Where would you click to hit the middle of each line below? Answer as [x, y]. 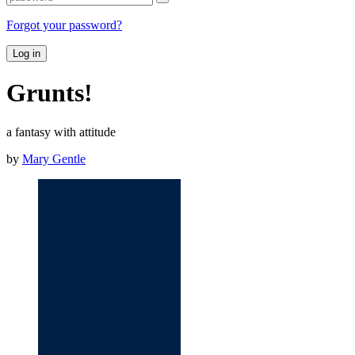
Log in [27, 53]
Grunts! [50, 93]
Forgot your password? [64, 25]
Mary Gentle [54, 158]
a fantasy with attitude [61, 132]
